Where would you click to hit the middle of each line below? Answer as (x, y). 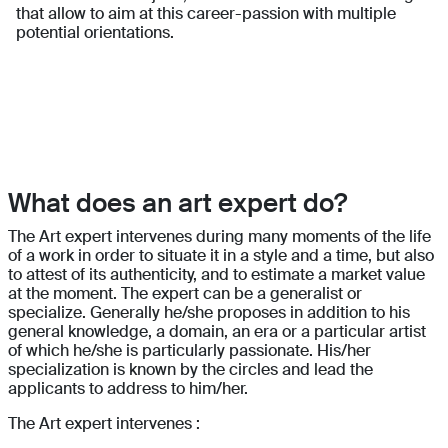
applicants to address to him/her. (128, 389)
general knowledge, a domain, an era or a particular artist (217, 332)
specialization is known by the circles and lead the (190, 370)
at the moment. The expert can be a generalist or (185, 294)
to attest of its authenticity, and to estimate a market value (216, 275)
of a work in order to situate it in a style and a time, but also (221, 256)
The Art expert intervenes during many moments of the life (219, 237)
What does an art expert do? (177, 203)
